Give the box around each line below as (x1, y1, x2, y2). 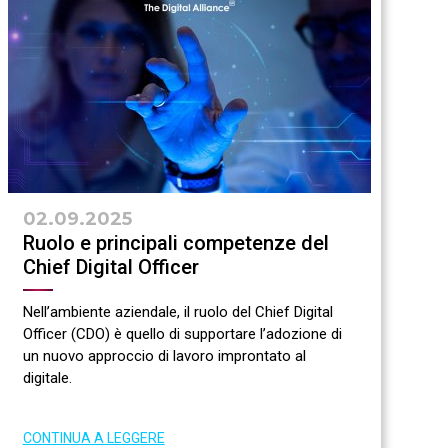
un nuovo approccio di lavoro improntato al (22, 347, 306, 366)
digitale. (22, 369, 72, 388)
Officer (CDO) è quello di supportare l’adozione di (22, 325, 342, 344)
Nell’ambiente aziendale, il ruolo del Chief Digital (22, 303, 333, 322)
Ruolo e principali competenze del (22, 231, 329, 256)
